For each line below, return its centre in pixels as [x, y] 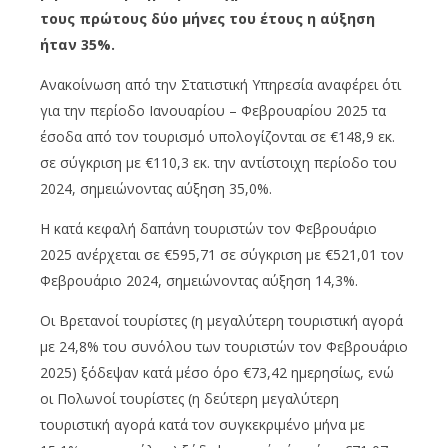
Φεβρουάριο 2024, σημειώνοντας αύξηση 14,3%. [199, 280]
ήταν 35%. [77, 44]
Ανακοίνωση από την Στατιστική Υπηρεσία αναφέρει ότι [220, 84]
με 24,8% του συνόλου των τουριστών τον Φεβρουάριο [224, 346]
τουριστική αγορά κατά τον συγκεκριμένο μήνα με [202, 424]
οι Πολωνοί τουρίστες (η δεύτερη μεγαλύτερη [189, 398]
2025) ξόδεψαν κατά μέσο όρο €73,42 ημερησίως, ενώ [217, 372]
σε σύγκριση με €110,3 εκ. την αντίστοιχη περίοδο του [218, 162]
